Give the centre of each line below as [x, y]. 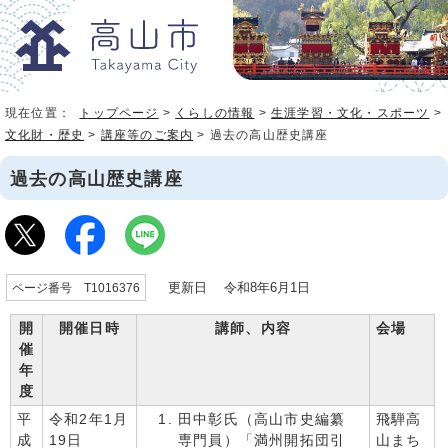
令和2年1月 [89, 420]
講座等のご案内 [147, 135]
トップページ [119, 113]
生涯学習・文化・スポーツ [350, 113]
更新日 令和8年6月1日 [230, 288]
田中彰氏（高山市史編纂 [262, 420]
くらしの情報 [215, 113]
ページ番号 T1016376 [76, 288]
